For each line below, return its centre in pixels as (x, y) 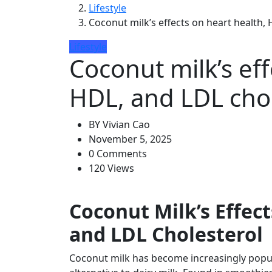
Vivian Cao (125, 125)
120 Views (111, 168)
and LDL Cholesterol (166, 234)
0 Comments (118, 154)
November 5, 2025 (130, 139)
